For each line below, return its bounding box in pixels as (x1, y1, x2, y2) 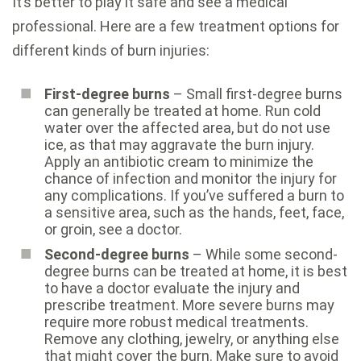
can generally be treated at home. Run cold (44, 102, 321, 120)
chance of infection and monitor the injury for (44, 170, 337, 188)
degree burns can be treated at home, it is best (44, 263, 347, 280)
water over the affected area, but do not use (44, 119, 330, 137)
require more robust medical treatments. (44, 313, 309, 331)
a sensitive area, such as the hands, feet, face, (44, 204, 344, 222)
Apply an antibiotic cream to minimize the (44, 153, 313, 171)
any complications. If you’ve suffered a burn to (44, 187, 344, 205)
